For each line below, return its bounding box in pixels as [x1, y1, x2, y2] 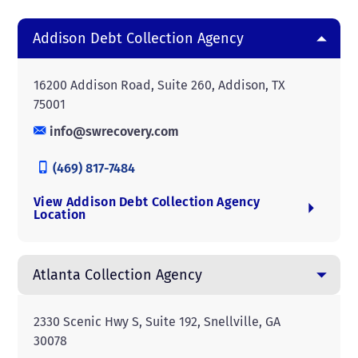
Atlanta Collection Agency [33, 266, 202, 284]
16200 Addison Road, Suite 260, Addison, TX [34, 78, 285, 93]
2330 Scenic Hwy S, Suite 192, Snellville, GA [34, 314, 280, 329]
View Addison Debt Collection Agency [34, 194, 261, 209]
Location [34, 207, 86, 222]
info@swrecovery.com [46, 124, 179, 139]
